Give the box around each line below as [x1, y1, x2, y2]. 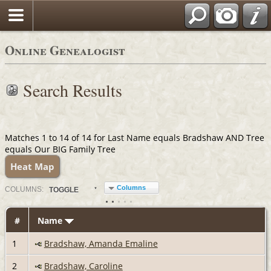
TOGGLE [48, 185, 79, 194]
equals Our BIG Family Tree [5, 143, 116, 155]
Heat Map [10, 160, 54, 172]
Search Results [23, 79, 122, 102]
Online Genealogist [5, 41, 125, 59]
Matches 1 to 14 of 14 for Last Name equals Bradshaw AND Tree [5, 131, 264, 143]
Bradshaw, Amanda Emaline [44, 237, 158, 249]
